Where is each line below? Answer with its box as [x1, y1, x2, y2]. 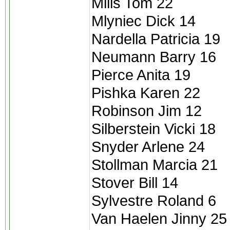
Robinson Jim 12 [91, 102, 202, 119]
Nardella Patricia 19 [91, 30, 220, 47]
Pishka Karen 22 [91, 84, 200, 101]
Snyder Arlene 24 [91, 138, 205, 155]
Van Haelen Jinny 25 [91, 210, 227, 227]
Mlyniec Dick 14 [91, 12, 196, 29]
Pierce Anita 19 [91, 66, 190, 83]
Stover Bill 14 [91, 174, 178, 191]
